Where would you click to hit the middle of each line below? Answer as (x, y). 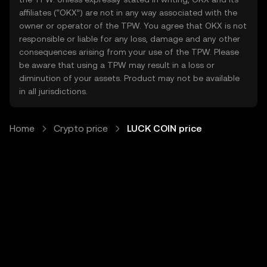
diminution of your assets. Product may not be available (129, 78)
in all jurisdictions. (53, 91)
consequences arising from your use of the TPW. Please (129, 52)
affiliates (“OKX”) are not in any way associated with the (128, 13)
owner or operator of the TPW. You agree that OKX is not (133, 26)
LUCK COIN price (164, 128)
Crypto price (81, 128)
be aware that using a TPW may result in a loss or (117, 65)
